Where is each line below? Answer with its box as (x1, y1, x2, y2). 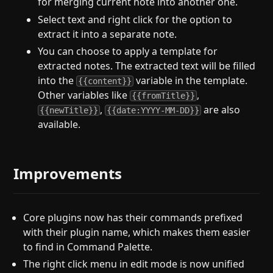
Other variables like (38, 88, 130, 102)
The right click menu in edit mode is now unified (23, 257, 245, 271)
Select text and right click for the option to (38, 12, 233, 26)
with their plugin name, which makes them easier (23, 225, 251, 239)
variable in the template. (133, 74, 248, 88)
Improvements (13, 163, 122, 184)
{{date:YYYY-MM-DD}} (107, 105, 200, 116)
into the (38, 74, 77, 88)
